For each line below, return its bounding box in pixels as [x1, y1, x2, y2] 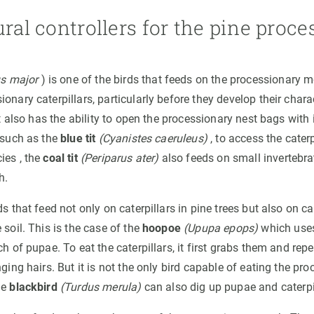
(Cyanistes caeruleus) [98, 131, 207, 145]
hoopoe [142, 221, 181, 235]
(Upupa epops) [184, 221, 259, 235]
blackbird [9, 280, 57, 294]
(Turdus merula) [60, 280, 142, 294]
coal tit [40, 151, 81, 165]
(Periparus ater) [80, 151, 159, 165]
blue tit [60, 131, 96, 145]
